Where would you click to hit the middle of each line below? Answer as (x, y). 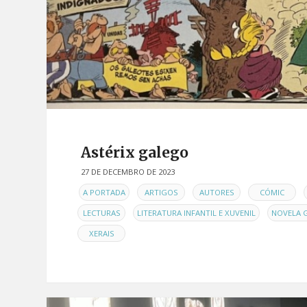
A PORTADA (104, 192)
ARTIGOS (161, 192)
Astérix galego (135, 153)
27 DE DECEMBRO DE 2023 (128, 172)
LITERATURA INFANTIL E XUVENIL (196, 212)
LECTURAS (101, 212)
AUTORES (217, 192)
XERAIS (101, 233)
